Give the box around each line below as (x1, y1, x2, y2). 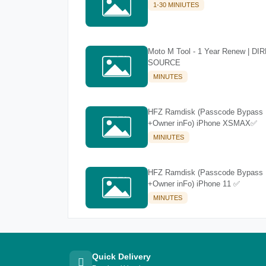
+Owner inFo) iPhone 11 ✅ (148, 179, 240, 188)
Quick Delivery (92, 252, 151, 262)
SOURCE (148, 58, 180, 67)
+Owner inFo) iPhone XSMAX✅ (148, 118, 257, 128)
